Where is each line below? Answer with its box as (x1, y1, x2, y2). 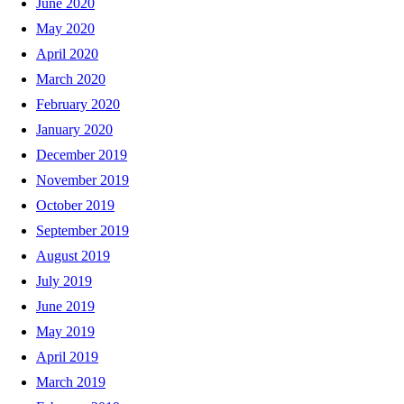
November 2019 (36, 171, 129, 188)
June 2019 (36, 298, 95, 314)
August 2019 (36, 247, 110, 263)
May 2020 (36, 20, 95, 36)
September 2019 (36, 222, 129, 238)
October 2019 (36, 197, 115, 213)
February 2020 (36, 96, 120, 112)
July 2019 (36, 272, 92, 289)
